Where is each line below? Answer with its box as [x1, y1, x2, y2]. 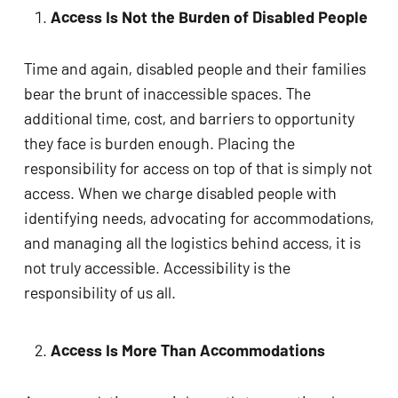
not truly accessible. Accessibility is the [23, 256, 291, 278]
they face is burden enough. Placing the [23, 131, 295, 154]
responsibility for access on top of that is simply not [23, 156, 372, 179]
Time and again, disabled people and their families [23, 57, 366, 79]
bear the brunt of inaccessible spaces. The [23, 82, 311, 104]
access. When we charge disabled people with [23, 181, 337, 203]
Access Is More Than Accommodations [50, 338, 325, 361]
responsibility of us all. [23, 281, 176, 303]
